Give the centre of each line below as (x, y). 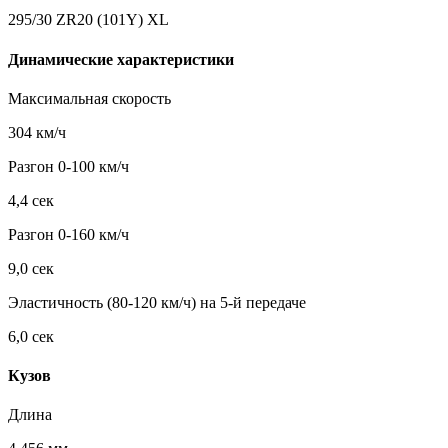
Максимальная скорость (89, 98)
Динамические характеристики (121, 59)
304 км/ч (37, 132)
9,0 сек (31, 268)
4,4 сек (31, 200)
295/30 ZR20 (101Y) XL (88, 20)
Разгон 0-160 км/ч (68, 234)
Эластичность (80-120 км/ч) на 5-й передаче (157, 302)
